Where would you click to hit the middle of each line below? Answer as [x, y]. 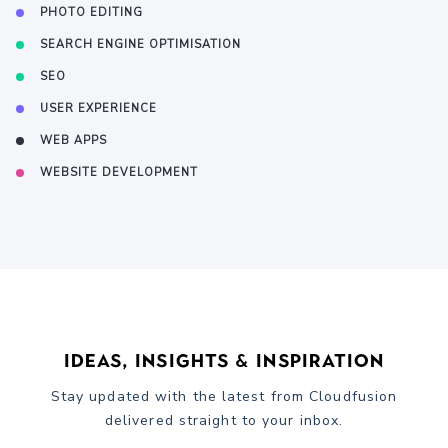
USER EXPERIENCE [98, 108]
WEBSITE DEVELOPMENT [119, 172]
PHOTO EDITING [91, 12]
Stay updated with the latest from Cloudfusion [224, 396]
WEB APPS [73, 140]
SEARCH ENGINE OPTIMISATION [140, 44]
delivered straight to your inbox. [224, 420]
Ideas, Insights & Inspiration [224, 360]
